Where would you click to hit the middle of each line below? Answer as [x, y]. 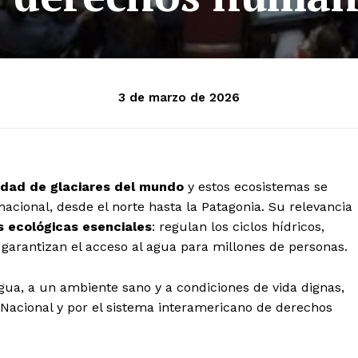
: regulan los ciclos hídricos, [238, 227]
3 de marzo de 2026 [179, 98]
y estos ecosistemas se [256, 187]
